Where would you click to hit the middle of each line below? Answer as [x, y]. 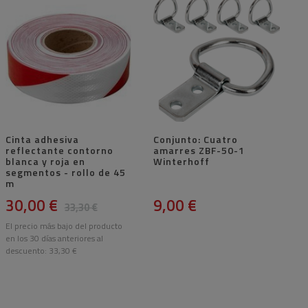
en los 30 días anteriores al [54, 239]
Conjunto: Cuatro [196, 140]
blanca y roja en [45, 162]
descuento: [27, 251]
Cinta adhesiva [42, 140]
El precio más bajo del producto [64, 226]
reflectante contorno [59, 151]
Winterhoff [182, 162]
